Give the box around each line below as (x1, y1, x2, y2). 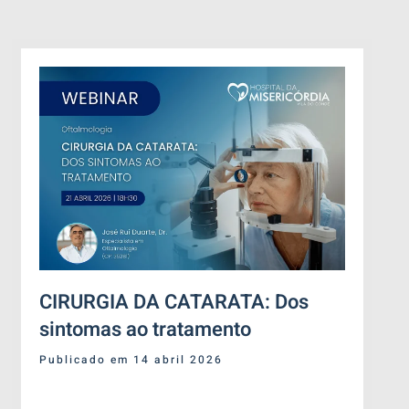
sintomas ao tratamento (39, 315, 252, 345)
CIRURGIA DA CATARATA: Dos (39, 288, 309, 318)
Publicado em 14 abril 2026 (39, 351, 224, 369)
